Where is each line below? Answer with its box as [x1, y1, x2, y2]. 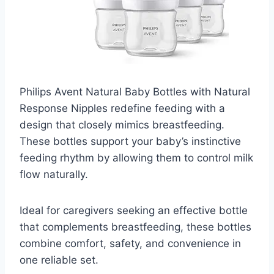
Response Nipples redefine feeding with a [20, 102, 225, 114]
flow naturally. [20, 168, 88, 180]
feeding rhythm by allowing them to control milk [20, 151, 253, 164]
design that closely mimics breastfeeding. [20, 118, 224, 131]
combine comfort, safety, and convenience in [20, 237, 241, 250]
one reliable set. [20, 253, 98, 266]
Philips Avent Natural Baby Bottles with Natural [20, 85, 250, 98]
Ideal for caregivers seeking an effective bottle [20, 204, 248, 217]
